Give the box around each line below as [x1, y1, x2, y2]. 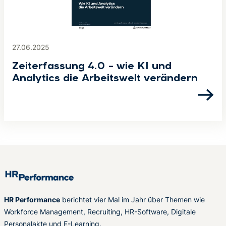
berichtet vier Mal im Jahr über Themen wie [60, 195, 205, 204]
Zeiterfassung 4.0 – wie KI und [12, 62, 172, 72]
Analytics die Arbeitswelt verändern [12, 74, 198, 84]
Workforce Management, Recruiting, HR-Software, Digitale [4, 207, 196, 216]
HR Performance [4, 195, 60, 204]
